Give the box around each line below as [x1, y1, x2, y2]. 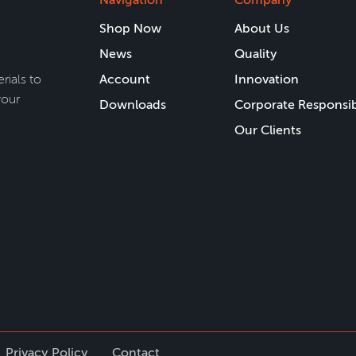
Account [99, 72, 150, 87]
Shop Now [99, 21, 161, 36]
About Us [234, 21, 289, 36]
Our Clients [234, 122, 301, 137]
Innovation [234, 72, 299, 87]
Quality [234, 46, 277, 61]
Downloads [99, 97, 166, 112]
